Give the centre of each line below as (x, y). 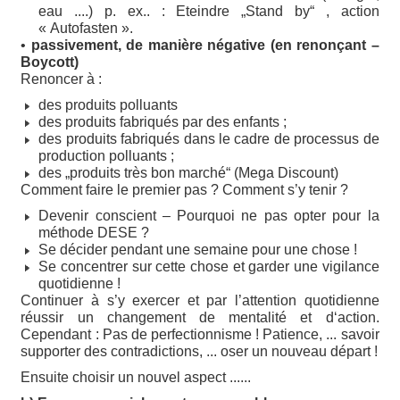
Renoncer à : (62, 79)
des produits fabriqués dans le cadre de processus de (209, 139)
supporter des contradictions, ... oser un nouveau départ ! (200, 352)
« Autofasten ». (86, 29)
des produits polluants (108, 105)
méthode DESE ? (94, 233)
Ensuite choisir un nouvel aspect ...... (136, 378)
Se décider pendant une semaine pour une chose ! (198, 250)
